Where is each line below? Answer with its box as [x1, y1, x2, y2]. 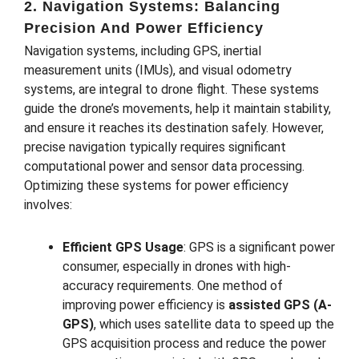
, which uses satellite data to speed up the [94, 317, 334, 333]
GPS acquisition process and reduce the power [63, 336, 326, 352]
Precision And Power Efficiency [24, 20, 264, 37]
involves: [24, 197, 72, 213]
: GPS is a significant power [184, 240, 335, 256]
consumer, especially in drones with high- [63, 259, 291, 275]
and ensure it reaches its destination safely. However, [24, 120, 324, 136]
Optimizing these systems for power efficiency [24, 178, 288, 194]
